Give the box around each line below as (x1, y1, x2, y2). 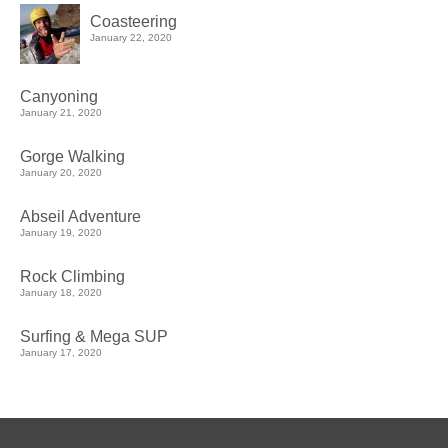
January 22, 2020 (90, 32, 172, 44)
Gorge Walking (20, 148, 125, 166)
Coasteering (90, 13, 177, 31)
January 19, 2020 (20, 227, 102, 239)
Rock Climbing (20, 268, 125, 286)
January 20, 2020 (20, 167, 102, 179)
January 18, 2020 (20, 287, 102, 299)
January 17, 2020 (20, 347, 102, 359)
